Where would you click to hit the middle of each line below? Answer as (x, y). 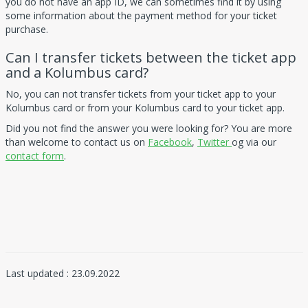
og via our (254, 142)
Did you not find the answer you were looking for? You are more (149, 129)
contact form (35, 156)
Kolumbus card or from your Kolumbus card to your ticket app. (145, 108)
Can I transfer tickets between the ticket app (151, 58)
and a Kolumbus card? (77, 73)
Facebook (170, 142)
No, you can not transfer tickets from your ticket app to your (141, 94)
